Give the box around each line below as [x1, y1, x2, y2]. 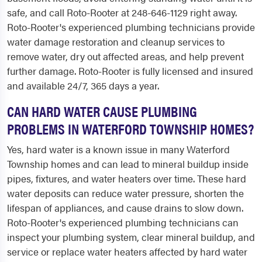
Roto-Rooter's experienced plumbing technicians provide [7, 20, 255, 34]
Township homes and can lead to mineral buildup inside [7, 157, 249, 171]
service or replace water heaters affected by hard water [7, 244, 247, 258]
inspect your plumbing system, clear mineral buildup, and [7, 230, 255, 244]
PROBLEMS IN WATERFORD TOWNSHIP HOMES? [7, 118, 254, 139]
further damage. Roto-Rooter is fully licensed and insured [7, 64, 253, 78]
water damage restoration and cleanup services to [7, 35, 225, 49]
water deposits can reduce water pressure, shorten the [7, 186, 244, 200]
